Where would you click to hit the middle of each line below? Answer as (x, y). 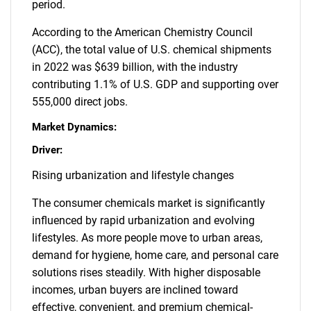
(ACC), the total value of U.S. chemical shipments (152, 50)
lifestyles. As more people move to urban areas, (147, 238)
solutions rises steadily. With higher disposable (146, 272)
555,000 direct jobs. (80, 102)
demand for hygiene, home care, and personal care (155, 255)
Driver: (47, 150)
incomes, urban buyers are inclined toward (135, 290)
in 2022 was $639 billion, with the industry (135, 67)
